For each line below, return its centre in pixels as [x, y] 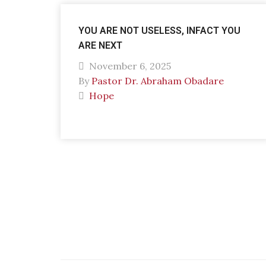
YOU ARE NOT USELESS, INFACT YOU [159, 31]
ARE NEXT [100, 45]
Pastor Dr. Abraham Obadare [158, 81]
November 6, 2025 [129, 66]
